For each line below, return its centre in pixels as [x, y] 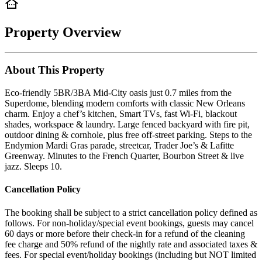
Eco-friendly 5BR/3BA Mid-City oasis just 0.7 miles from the [118, 93]
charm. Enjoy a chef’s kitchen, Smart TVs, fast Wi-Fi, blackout [121, 114]
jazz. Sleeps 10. [33, 167]
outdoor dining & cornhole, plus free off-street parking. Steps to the [128, 135]
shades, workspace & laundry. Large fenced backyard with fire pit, [127, 125]
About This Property [55, 70]
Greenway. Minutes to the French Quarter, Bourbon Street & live [124, 156]
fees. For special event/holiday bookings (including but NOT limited [130, 254]
